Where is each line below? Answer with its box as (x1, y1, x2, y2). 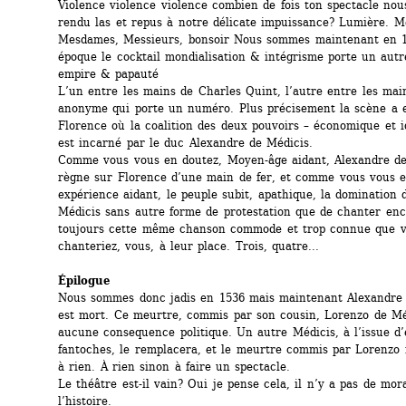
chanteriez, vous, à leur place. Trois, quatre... (58, 239, 319, 253)
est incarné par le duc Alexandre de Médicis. (58, 136, 314, 150)
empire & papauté (58, 67, 159, 81)
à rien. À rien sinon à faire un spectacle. (58, 360, 291, 373)
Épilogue (58, 274, 110, 287)
